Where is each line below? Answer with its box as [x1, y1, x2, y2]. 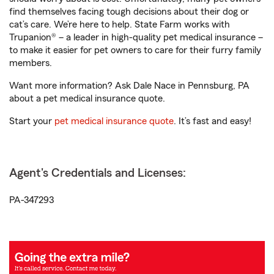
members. [9, 58, 52, 68]
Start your [9, 116, 54, 126]
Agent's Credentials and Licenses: [9, 167, 186, 179]
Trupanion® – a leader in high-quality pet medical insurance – [9, 32, 263, 42]
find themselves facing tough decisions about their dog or [9, 7, 249, 17]
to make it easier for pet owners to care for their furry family [9, 45, 261, 55]
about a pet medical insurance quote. [9, 94, 165, 103]
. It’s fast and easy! [174, 116, 251, 126]
